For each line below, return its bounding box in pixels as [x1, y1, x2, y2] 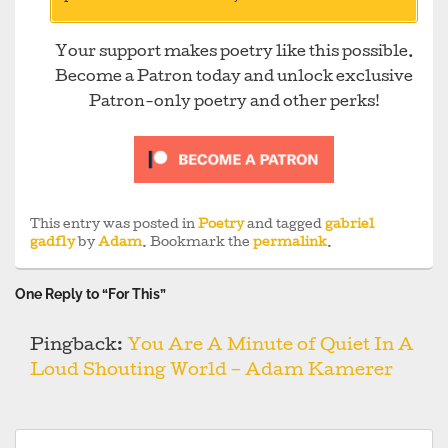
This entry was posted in [30, 219, 198, 233]
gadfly [30, 237, 75, 251]
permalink [253, 237, 327, 251]
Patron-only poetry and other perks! [88, 95, 380, 112]
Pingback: [30, 338, 127, 356]
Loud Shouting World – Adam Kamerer [30, 363, 393, 381]
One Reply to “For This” [15, 286, 166, 303]
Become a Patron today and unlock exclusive [55, 70, 413, 87]
